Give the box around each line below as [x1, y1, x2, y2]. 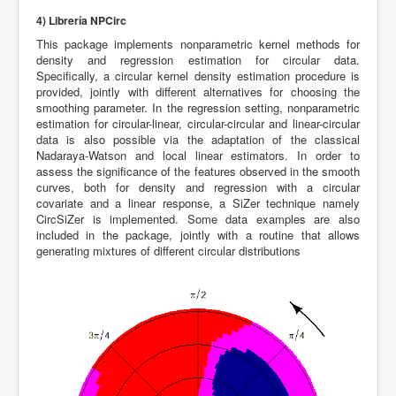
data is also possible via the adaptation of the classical [36, 130, 360, 148]
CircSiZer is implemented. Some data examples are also [36, 209, 360, 227]
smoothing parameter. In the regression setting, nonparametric [36, 98, 360, 116]
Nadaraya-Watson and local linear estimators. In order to [36, 146, 360, 164]
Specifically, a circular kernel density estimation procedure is [36, 66, 360, 84]
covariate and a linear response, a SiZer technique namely [36, 194, 360, 211]
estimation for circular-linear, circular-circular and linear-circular [36, 114, 360, 132]
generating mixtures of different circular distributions [36, 241, 301, 259]
